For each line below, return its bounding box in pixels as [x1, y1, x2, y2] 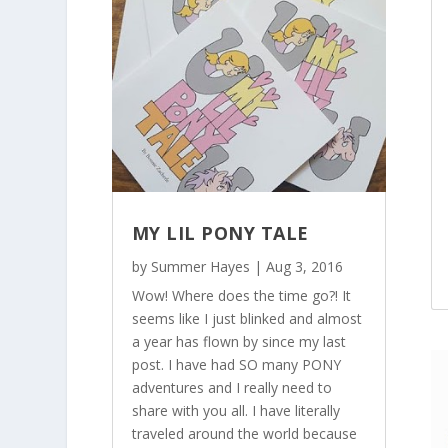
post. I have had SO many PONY [131, 355, 341, 375]
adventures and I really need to [131, 378, 332, 398]
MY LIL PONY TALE [131, 221, 309, 246]
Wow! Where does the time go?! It [131, 286, 351, 306]
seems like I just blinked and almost [131, 309, 362, 329]
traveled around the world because [131, 424, 357, 444]
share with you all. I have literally [131, 401, 340, 421]
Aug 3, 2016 [265, 257, 343, 277]
